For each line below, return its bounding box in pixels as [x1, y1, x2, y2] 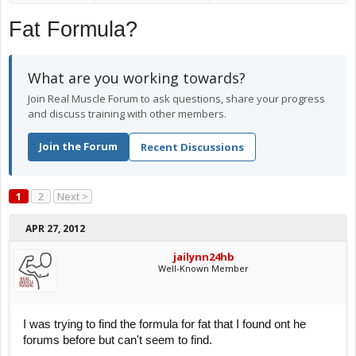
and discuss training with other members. [28, 106, 226, 121]
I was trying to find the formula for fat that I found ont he [23, 318, 306, 331]
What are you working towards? [28, 68, 246, 87]
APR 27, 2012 [25, 222, 85, 235]
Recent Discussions [141, 140, 244, 154]
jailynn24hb [172, 250, 234, 264]
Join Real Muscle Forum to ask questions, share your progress [28, 91, 325, 106]
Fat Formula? [9, 17, 137, 41]
